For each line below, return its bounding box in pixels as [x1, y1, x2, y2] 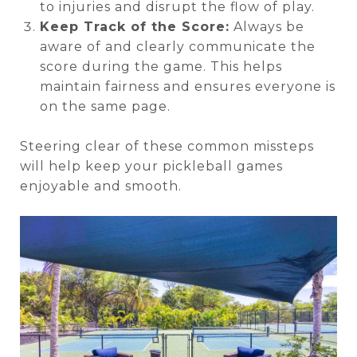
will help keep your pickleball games [20, 159, 283, 175]
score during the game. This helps [39, 59, 282, 75]
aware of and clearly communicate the [39, 39, 316, 55]
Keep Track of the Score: [39, 19, 229, 35]
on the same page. [39, 99, 171, 115]
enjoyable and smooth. [20, 178, 182, 194]
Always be [229, 19, 304, 35]
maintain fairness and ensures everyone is [39, 79, 335, 95]
